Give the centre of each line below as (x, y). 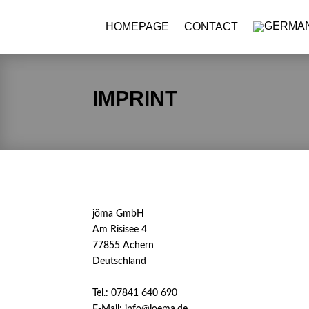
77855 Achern (123, 245)
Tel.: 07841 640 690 (135, 293)
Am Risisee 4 (120, 229)
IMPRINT (135, 98)
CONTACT (211, 27)
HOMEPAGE (137, 27)
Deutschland (120, 261)
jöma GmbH (119, 213)
